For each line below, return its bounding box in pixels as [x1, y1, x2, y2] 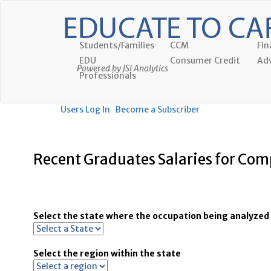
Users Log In [60, 104, 110, 115]
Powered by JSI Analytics [77, 63, 168, 74]
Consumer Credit [170, 55, 240, 66]
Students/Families [79, 40, 154, 51]
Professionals [79, 70, 136, 81]
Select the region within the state [33, 248, 181, 259]
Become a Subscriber [116, 104, 200, 115]
